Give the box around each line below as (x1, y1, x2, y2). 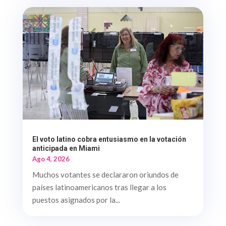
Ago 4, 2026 (32, 155, 70, 163)
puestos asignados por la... (32, 195, 120, 205)
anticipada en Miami (32, 144, 100, 153)
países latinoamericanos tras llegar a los (32, 183, 166, 192)
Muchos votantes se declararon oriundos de (32, 170, 179, 180)
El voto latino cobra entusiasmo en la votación (32, 135, 186, 144)
